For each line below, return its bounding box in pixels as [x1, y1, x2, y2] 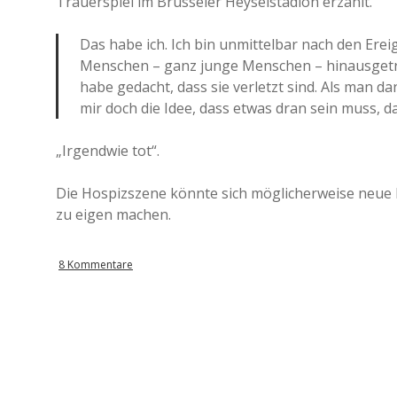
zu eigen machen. [56, 205, 171, 224]
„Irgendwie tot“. [56, 141, 160, 160]
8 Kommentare [58, 257, 133, 272]
